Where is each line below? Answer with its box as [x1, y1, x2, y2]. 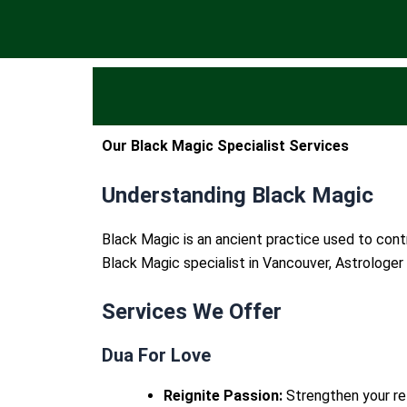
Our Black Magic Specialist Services [102, 136, 349, 154]
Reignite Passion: [164, 387, 283, 405]
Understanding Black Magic [102, 182, 373, 208]
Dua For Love [102, 344, 211, 367]
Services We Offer [102, 299, 282, 325]
